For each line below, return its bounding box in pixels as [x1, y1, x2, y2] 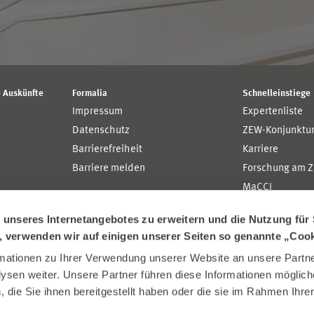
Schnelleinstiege [243, 89, 311, 98]
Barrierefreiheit [72, 144, 143, 155]
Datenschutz [72, 125, 130, 136]
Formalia [72, 89, 108, 98]
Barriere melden [72, 163, 146, 174]
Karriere [243, 144, 279, 155]
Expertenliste [243, 107, 303, 117]
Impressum [72, 107, 123, 117]
